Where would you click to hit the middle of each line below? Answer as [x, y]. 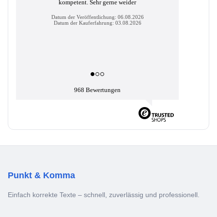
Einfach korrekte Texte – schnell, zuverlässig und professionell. [104, 194]
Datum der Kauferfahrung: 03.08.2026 [97, 23]
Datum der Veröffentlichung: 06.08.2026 [97, 17]
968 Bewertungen [97, 90]
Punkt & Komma [41, 175]
